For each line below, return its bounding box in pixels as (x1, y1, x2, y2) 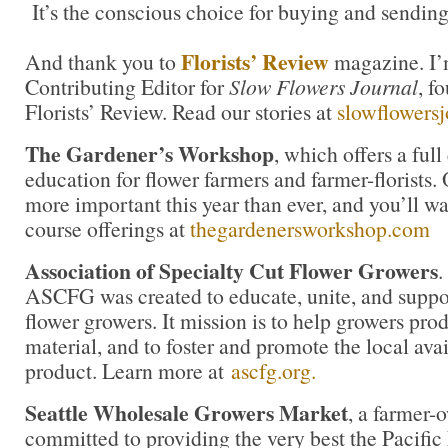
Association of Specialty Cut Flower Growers (25, 254, 438, 286)
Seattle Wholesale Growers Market (25, 396, 348, 428)
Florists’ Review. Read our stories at (25, 97, 337, 127)
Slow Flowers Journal (229, 72, 418, 102)
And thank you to (25, 47, 181, 77)
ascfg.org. (231, 355, 316, 385)
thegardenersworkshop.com (190, 213, 430, 243)
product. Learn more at (25, 355, 231, 385)
